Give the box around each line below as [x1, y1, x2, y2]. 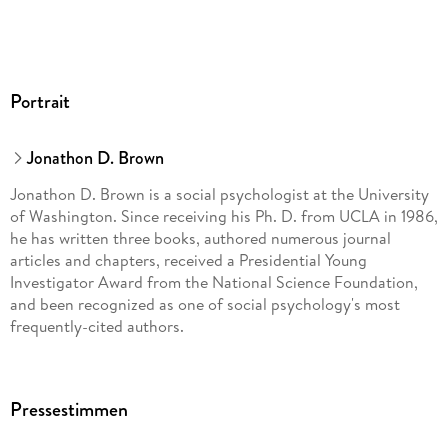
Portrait [9, 87, 70, 117]
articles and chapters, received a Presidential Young [9, 248, 367, 271]
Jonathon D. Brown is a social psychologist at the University [9, 182, 429, 205]
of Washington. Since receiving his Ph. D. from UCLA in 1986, [9, 204, 438, 227]
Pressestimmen [9, 394, 128, 424]
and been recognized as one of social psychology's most [9, 292, 400, 315]
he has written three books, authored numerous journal [9, 226, 391, 249]
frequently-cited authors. [9, 314, 184, 337]
